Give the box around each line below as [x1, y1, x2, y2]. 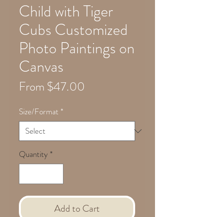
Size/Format [19, 106, 59, 117]
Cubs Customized [19, 18, 128, 41]
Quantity [19, 148, 48, 160]
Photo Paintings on [19, 37, 135, 59]
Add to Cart [54, 201, 100, 216]
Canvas [19, 55, 63, 77]
